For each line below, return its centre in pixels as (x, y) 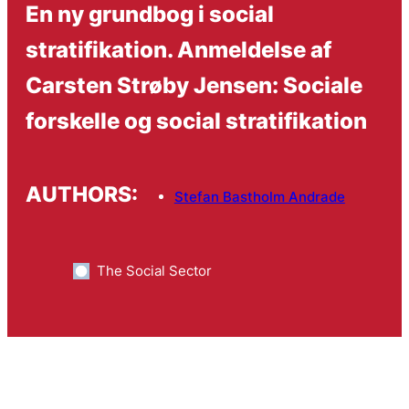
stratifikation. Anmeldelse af (178, 49)
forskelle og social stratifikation (196, 120)
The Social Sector (154, 270)
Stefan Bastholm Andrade (259, 197)
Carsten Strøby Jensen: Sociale (194, 84)
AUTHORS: (81, 194)
